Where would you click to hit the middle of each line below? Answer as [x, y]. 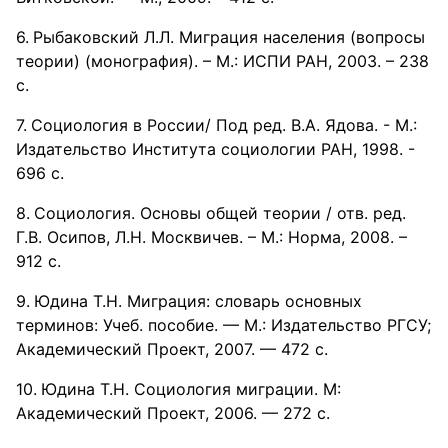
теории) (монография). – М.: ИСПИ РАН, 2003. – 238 [222, 61]
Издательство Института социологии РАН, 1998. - [215, 149]
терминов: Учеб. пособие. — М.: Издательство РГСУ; [223, 325]
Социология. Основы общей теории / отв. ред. [220, 213]
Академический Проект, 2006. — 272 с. [173, 413]
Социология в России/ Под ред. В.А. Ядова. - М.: [224, 125]
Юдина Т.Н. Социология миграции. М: [191, 389]
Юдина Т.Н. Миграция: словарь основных [198, 301]
